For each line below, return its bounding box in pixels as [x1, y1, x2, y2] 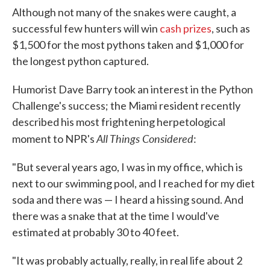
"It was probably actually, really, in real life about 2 [12, 254, 242, 268]
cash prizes [160, 22, 212, 36]
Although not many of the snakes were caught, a [12, 5, 236, 19]
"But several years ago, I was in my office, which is [12, 160, 243, 174]
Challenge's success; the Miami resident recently [12, 99, 240, 113]
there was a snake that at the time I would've [12, 209, 219, 223]
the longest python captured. [12, 54, 149, 68]
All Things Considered [96, 131, 193, 146]
